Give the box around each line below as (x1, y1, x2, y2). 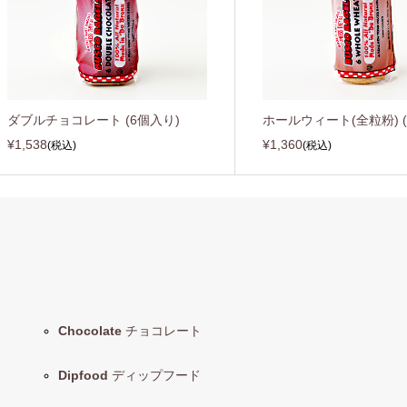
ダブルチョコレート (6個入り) (6, 113, 180, 128)
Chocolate (57, 323, 122, 339)
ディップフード (107, 368, 201, 383)
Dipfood (57, 368, 108, 383)
